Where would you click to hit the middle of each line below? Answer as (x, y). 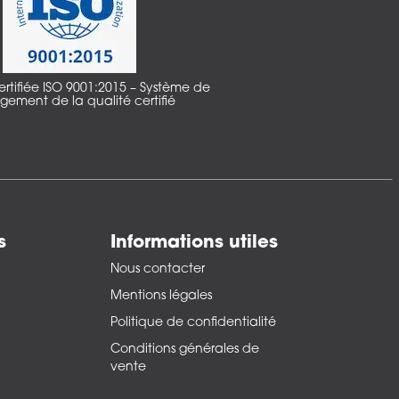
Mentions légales (161, 297)
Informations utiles (194, 244)
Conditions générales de (185, 350)
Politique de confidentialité (193, 323)
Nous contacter (158, 270)
